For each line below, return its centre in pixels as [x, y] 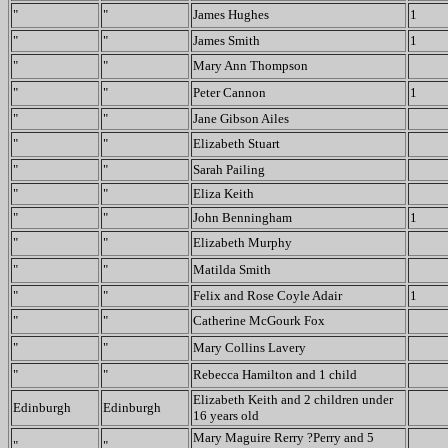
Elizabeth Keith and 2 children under [293, 399]
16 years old [226, 415]
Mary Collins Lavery [249, 347]
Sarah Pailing [229, 169]
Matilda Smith [232, 269]
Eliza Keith [223, 193]
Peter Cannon [229, 92]
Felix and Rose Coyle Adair [267, 295]
